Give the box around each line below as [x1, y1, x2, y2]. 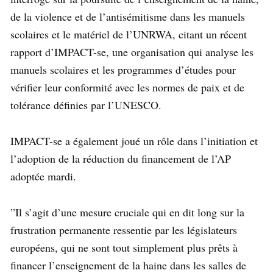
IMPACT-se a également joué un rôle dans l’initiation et [10, 133, 258, 149]
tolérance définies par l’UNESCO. [10, 97, 161, 113]
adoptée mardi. [10, 169, 76, 184]
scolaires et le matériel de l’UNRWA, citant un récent [10, 27, 247, 42]
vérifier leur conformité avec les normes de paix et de [10, 80, 244, 95]
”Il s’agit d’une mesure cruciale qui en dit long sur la [10, 205, 244, 220]
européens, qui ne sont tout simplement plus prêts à [10, 240, 238, 255]
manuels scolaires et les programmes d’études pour [10, 62, 236, 77]
